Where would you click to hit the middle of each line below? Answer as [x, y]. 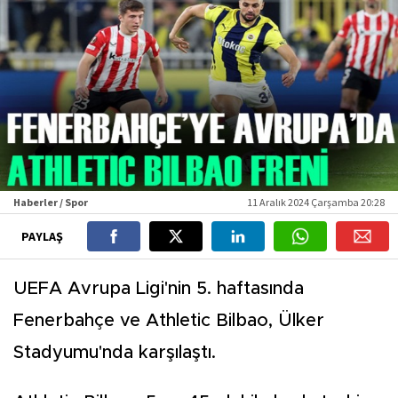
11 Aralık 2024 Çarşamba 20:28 [316, 203]
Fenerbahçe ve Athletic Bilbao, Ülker [169, 321]
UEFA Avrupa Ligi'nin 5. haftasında [159, 289]
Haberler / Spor [51, 203]
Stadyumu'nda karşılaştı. [115, 353]
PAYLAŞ [43, 237]
